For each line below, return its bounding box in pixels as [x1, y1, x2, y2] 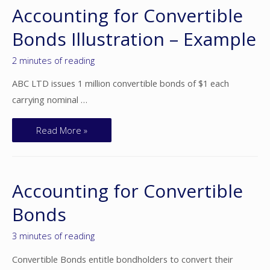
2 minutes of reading [12, 54, 95, 66]
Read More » [36, 124, 87, 136]
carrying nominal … [12, 93, 87, 106]
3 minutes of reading [12, 230, 95, 242]
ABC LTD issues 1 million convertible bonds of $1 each [12, 77, 229, 90]
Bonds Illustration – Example [12, 26, 256, 51]
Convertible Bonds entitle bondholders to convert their [12, 253, 233, 265]
